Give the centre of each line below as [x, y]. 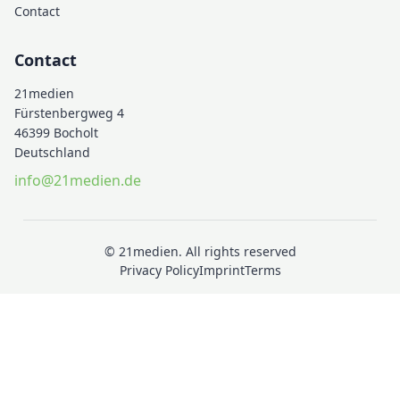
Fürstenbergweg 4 [69, 113]
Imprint [221, 271]
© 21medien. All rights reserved [200, 252]
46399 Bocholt [56, 133]
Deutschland [52, 153]
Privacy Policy [159, 271]
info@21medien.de [78, 181]
